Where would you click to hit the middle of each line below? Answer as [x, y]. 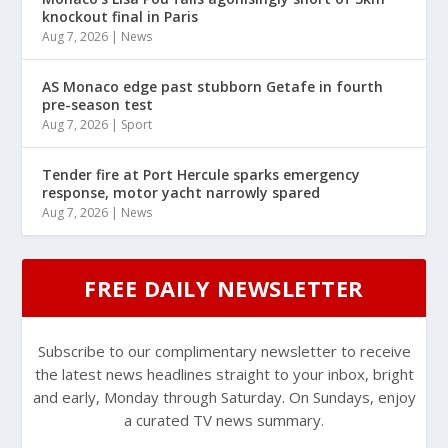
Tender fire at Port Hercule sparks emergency [201, 175]
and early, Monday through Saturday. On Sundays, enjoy [224, 397]
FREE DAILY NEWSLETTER [224, 288]
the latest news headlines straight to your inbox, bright [224, 374]
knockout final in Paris [120, 17]
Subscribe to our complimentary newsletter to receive [224, 351]
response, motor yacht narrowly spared [181, 193]
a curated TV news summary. [224, 420]
